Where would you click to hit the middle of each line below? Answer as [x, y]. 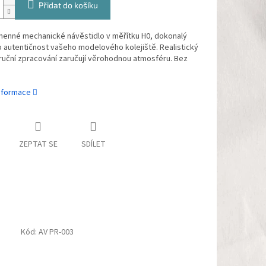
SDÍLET [93, 145]
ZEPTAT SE [38, 145]
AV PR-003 [56, 232]
